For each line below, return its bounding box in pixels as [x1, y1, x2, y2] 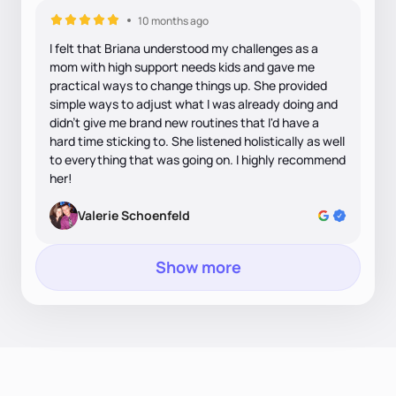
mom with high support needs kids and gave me [49, 57, 315, 75]
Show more [155, 255, 241, 278]
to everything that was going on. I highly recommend [49, 150, 346, 168]
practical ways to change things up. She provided [49, 76, 327, 94]
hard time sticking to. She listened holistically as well [49, 132, 345, 149]
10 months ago [138, 12, 209, 28]
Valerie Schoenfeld [78, 206, 190, 224]
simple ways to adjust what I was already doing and [49, 95, 338, 112]
